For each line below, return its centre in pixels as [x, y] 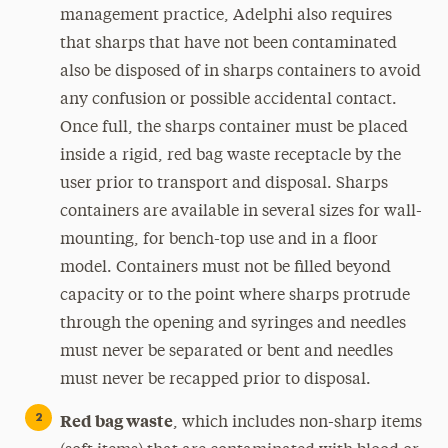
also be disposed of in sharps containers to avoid [240, 72]
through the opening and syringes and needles [232, 324]
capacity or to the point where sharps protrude [234, 296]
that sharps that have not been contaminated [228, 44]
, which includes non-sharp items [297, 423]
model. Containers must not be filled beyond [225, 268]
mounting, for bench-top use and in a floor [218, 240]
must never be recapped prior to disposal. [215, 380]
